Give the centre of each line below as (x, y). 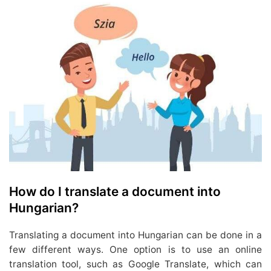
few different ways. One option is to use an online (135, 250)
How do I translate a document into (115, 192)
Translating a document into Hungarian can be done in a (135, 235)
